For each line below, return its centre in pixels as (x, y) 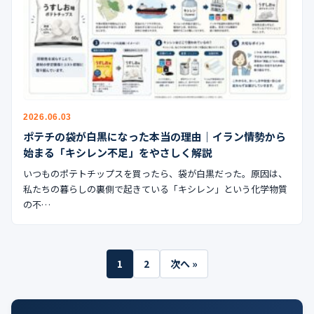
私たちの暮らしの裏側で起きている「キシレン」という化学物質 (155, 189)
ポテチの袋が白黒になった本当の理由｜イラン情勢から (155, 137)
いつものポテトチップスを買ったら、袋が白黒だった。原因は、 (155, 174)
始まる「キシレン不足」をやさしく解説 (118, 153)
